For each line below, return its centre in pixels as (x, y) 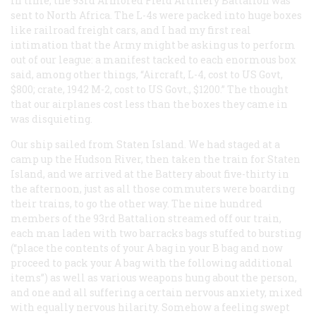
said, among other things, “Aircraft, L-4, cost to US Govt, (147, 74)
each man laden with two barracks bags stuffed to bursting (156, 233)
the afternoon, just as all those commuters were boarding (153, 188)
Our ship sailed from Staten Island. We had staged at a (145, 144)
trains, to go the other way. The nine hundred (150, 203)
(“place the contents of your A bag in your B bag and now (147, 248)
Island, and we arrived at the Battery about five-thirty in (150, 174)
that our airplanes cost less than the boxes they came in (149, 104)
